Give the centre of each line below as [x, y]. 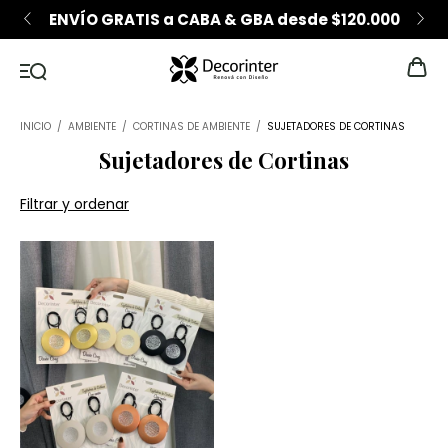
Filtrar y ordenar [74, 204]
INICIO [35, 126]
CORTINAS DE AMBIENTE [193, 126]
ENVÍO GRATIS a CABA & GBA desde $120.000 [224, 19]
